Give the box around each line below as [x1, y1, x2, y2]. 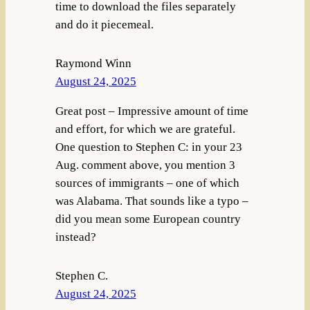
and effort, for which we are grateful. [55, 122, 235, 136]
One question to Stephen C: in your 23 [55, 140, 242, 154]
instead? [55, 230, 96, 244]
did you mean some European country [55, 212, 241, 226]
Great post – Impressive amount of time [55, 104, 248, 118]
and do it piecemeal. [55, 18, 154, 32]
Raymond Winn [55, 57, 131, 71]
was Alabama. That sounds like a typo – [55, 194, 248, 208]
